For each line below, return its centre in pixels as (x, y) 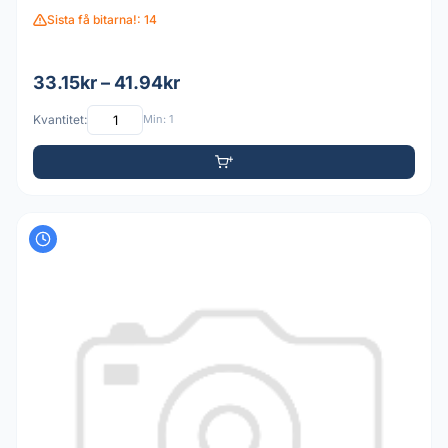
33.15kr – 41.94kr (106, 82)
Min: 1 (158, 119)
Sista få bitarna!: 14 (102, 20)
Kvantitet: (60, 120)
